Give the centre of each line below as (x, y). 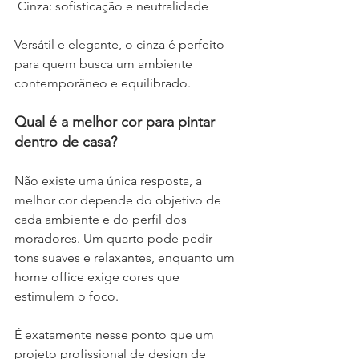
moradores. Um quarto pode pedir (115, 238)
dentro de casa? (66, 141)
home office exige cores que (99, 276)
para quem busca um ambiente (105, 63)
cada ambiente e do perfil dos (102, 219)
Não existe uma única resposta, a (110, 180)
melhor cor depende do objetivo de (119, 200)
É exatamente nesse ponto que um (116, 334)
